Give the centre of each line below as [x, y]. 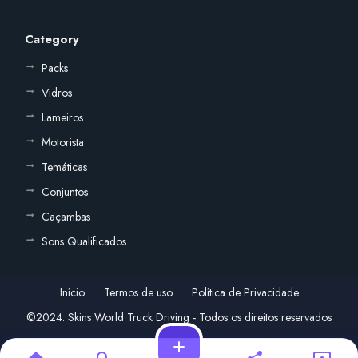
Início [72, 293]
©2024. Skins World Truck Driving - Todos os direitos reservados [179, 318]
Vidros [57, 93]
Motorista [63, 143]
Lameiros [62, 118]
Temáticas [64, 167]
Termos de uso [138, 293]
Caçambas [66, 217]
